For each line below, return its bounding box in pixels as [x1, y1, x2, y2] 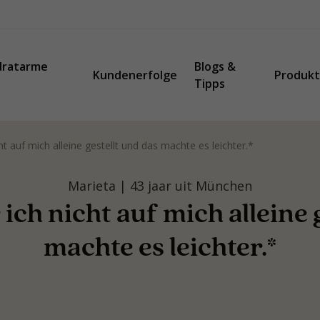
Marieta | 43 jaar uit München [68, 177, 252, 194]
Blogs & [194, 59, 236, 74]
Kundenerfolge [92, 67, 177, 83]
